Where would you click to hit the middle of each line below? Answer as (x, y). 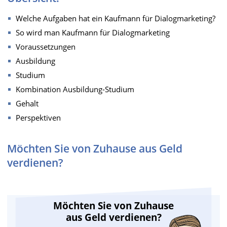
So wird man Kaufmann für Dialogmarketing (93, 32)
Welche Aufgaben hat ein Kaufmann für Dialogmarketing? (116, 18)
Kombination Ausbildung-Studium (75, 89)
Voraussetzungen (46, 47)
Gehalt (27, 103)
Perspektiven (38, 118)
